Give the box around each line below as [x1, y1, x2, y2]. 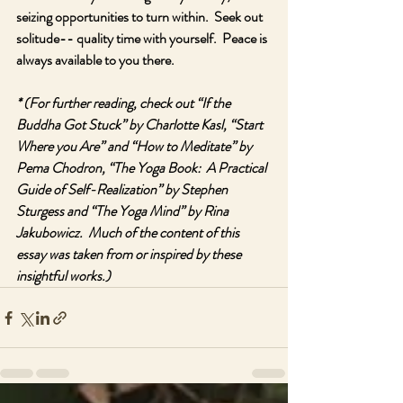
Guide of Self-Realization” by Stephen [16, 179, 230, 200]
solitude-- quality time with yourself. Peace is [16, 28, 270, 49]
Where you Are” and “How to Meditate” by [16, 136, 255, 157]
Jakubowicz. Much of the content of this [16, 222, 242, 243]
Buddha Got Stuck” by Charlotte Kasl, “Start [16, 114, 265, 135]
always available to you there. [16, 49, 180, 70]
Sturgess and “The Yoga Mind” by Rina [16, 201, 231, 221]
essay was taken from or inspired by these [16, 244, 244, 264]
